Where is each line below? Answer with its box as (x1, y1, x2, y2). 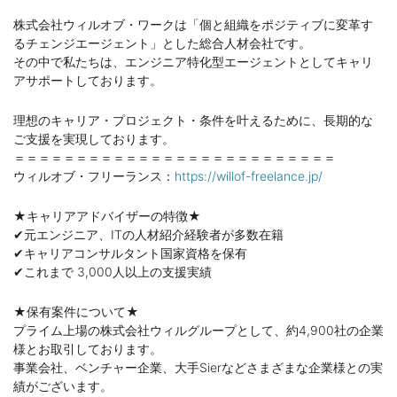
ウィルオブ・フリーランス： (13, 168, 175, 184)
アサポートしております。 (13, 73, 162, 89)
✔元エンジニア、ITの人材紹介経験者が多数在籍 (13, 227, 284, 243)
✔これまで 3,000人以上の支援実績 (13, 264, 212, 280)
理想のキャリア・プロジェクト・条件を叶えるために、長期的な (13, 113, 373, 128)
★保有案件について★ (13, 304, 139, 320)
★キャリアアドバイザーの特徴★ (13, 208, 201, 224)
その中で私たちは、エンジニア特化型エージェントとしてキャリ (13, 54, 373, 70)
